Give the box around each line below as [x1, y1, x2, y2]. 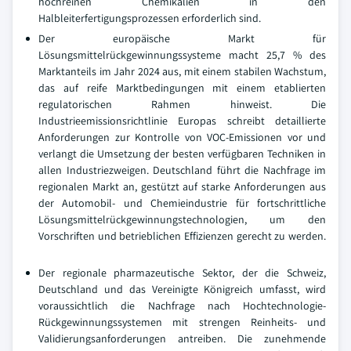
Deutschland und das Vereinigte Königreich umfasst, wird [38, 282, 326, 296]
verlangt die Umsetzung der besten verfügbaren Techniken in [38, 147, 326, 161]
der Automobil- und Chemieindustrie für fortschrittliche [38, 196, 326, 210]
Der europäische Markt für [38, 31, 326, 45]
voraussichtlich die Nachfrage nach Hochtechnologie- [38, 299, 326, 313]
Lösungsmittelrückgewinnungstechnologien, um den [38, 212, 326, 226]
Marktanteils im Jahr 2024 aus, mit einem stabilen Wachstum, [38, 64, 326, 78]
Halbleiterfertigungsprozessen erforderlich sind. [38, 11, 261, 25]
